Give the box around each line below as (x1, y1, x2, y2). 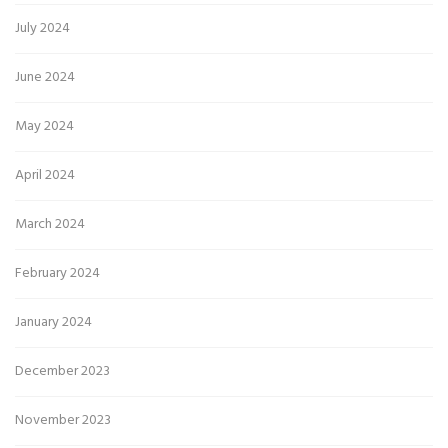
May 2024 (15, 115, 74, 139)
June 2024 (15, 66, 75, 90)
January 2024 (15, 311, 92, 335)
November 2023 (15, 409, 111, 433)
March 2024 (15, 213, 85, 237)
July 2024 (15, 17, 70, 41)
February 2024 (15, 262, 100, 286)
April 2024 (15, 164, 75, 188)
